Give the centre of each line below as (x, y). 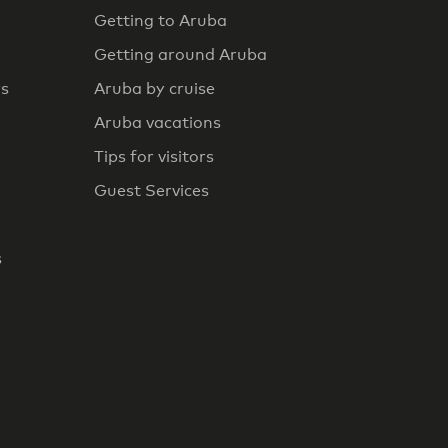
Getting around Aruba (180, 54)
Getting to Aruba (160, 20)
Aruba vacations (157, 122)
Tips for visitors (154, 156)
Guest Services (151, 190)
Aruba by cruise (154, 88)
